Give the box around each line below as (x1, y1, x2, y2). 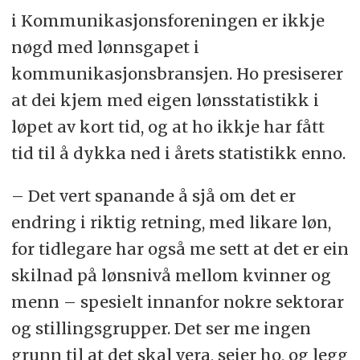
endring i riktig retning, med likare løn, (10, 211, 331, 232)
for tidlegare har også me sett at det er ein (10, 238, 349, 259)
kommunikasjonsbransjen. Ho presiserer (10, 63, 343, 84)
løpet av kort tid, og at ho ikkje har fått (10, 116, 325, 137)
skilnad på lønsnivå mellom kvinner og (10, 264, 331, 285)
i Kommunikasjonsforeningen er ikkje (10, 10, 325, 31)
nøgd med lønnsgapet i (10, 36, 199, 57)
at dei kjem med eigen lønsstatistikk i (10, 89, 319, 110)
